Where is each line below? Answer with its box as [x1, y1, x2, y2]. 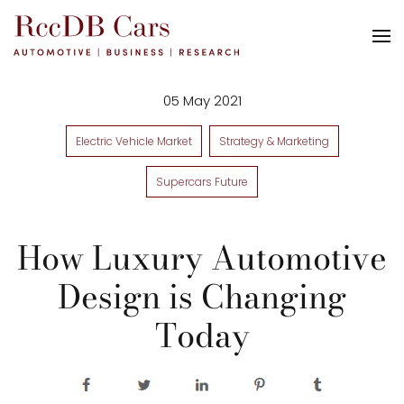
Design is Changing [58, 271, 346, 321]
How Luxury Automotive [17, 233, 387, 282]
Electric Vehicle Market [75, 133, 192, 149]
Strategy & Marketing [218, 133, 329, 149]
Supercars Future [156, 174, 248, 189]
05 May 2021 [162, 91, 242, 110]
